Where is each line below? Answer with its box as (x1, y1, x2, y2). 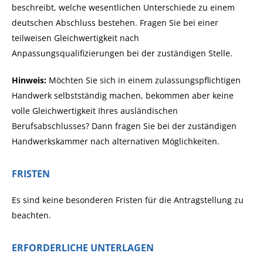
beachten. (12, 210, 51, 221)
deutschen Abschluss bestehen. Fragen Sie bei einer (12, 17, 218, 28)
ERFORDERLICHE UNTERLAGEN (12, 241, 154, 254)
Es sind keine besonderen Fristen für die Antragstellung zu (12, 194, 244, 205)
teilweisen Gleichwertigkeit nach (12, 32, 139, 43)
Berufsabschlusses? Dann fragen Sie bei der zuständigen (12, 120, 237, 131)
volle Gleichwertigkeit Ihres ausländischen (12, 105, 178, 116)
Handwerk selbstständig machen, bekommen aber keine (12, 90, 234, 101)
